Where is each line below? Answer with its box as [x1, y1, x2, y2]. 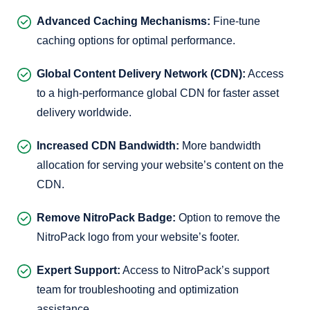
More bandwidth [179, 140, 261, 152]
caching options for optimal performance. [37, 35, 235, 46]
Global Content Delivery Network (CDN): [37, 68, 246, 80]
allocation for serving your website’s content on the [37, 159, 284, 171]
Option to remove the [176, 212, 280, 224]
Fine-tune [210, 15, 260, 27]
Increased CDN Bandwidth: [37, 140, 179, 152]
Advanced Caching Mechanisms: [37, 15, 210, 27]
